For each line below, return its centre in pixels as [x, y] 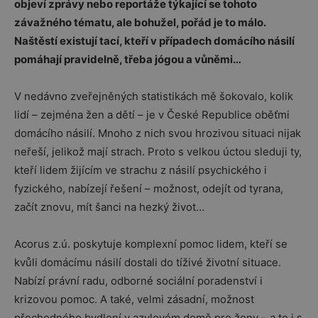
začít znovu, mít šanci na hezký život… [109, 207]
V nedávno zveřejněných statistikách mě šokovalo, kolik [154, 96]
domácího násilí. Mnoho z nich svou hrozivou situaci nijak [158, 133]
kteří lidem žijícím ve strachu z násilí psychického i [141, 170]
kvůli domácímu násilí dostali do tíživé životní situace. [148, 262]
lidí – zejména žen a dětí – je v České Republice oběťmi [152, 115]
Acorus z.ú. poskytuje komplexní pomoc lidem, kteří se [151, 244]
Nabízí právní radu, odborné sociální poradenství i [138, 281]
